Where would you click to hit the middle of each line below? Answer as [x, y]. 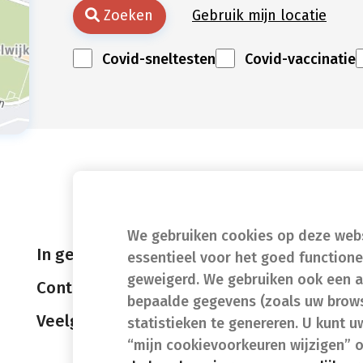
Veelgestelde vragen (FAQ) [137, 321]
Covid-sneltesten [158, 60]
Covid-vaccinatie [300, 60]
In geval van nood [104, 255]
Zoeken [128, 16]
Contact [66, 288]
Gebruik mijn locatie [259, 16]
